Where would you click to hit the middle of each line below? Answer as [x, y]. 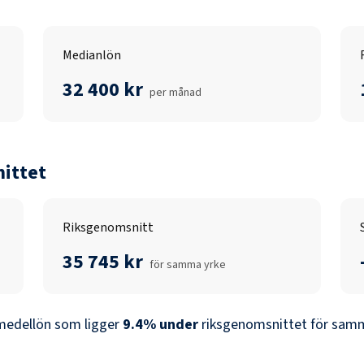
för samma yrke [188, 265]
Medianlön [92, 55]
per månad [176, 93]
